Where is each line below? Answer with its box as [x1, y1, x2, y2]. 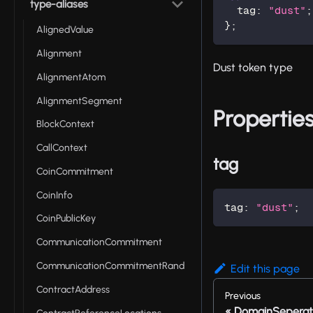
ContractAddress [36, 283, 110, 296]
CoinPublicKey [36, 212, 96, 225]
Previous [225, 290, 261, 303]
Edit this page [230, 262, 300, 276]
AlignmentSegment [36, 94, 122, 107]
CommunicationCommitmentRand [36, 259, 184, 272]
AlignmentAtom [36, 71, 105, 83]
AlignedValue [36, 24, 94, 36]
